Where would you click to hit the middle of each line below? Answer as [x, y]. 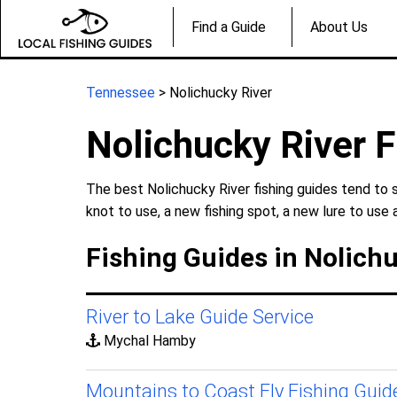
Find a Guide [229, 27]
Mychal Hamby [148, 340]
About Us [339, 27]
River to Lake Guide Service [200, 316]
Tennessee [121, 92]
